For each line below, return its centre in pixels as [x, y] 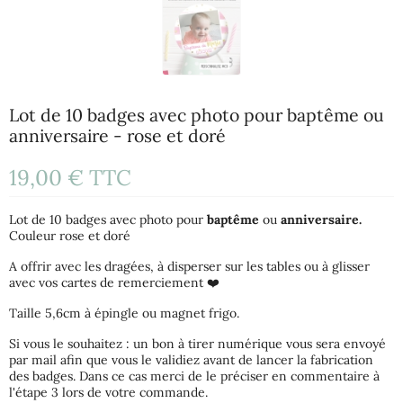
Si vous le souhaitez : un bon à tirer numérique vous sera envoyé [197, 344]
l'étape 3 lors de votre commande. [108, 393]
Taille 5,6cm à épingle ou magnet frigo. [124, 313]
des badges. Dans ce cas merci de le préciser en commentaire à [194, 376]
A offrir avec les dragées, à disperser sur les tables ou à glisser [189, 267]
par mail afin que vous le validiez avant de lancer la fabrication [191, 360]
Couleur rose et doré [70, 236]
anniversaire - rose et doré [117, 136]
